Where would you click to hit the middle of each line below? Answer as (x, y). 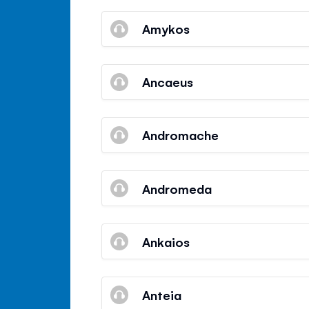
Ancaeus (168, 82)
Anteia (162, 294)
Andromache (181, 135)
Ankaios (166, 241)
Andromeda (177, 188)
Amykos (166, 29)
